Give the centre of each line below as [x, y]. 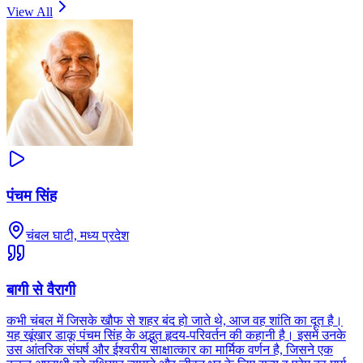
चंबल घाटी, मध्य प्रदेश [77, 235]
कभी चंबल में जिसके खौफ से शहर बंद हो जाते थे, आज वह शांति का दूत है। [175, 321]
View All [30, 12]
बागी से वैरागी [41, 289]
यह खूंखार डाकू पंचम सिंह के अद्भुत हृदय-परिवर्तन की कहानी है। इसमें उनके [176, 335]
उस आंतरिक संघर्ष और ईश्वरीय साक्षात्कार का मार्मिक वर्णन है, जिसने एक [170, 350]
